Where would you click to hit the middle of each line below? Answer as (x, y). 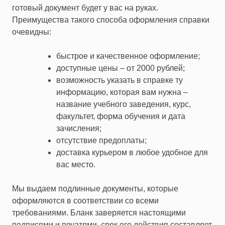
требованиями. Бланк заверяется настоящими (99, 212)
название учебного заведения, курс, (124, 104)
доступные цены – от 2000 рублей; (121, 68)
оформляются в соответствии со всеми (85, 200)
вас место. (76, 164)
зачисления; (79, 128)
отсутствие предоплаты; (101, 140)
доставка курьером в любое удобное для (132, 152)
